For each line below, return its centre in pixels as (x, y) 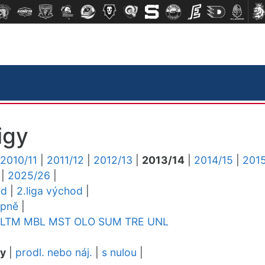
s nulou (119, 252)
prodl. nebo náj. (54, 252)
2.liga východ (50, 191)
